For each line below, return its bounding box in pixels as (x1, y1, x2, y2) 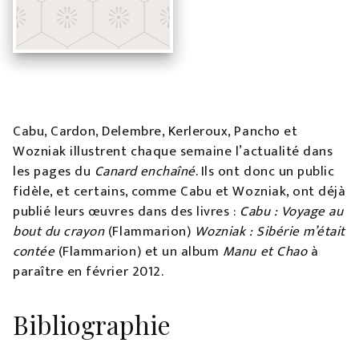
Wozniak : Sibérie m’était (194, 220, 346, 243)
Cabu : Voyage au (240, 200, 344, 223)
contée (13, 240, 55, 263)
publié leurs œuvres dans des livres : (13, 200, 240, 223)
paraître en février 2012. (13, 260, 164, 283)
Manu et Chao (222, 240, 308, 263)
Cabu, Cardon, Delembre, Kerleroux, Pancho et (13, 120, 298, 143)
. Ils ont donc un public (195, 160, 335, 183)
